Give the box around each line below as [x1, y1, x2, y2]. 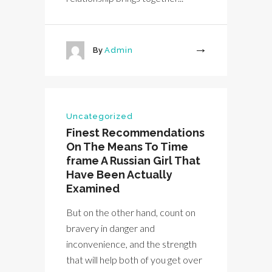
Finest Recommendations [66, 126, 205, 140]
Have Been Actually [66, 168, 172, 182]
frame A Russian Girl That [66, 154, 200, 168]
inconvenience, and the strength [66, 238, 197, 250]
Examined [66, 182, 120, 195]
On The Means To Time [66, 140, 188, 154]
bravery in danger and [66, 222, 155, 234]
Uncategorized [66, 112, 133, 121]
